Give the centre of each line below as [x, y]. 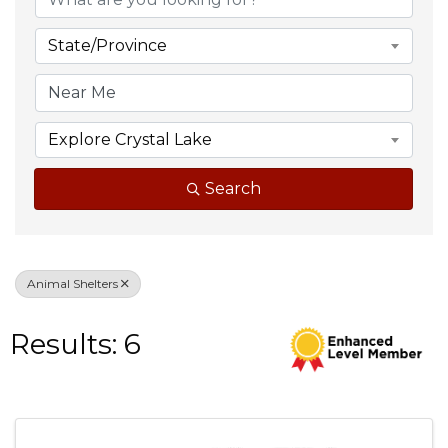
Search [232, 188]
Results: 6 [75, 344]
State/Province [107, 45]
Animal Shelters [72, 283]
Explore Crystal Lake [130, 139]
